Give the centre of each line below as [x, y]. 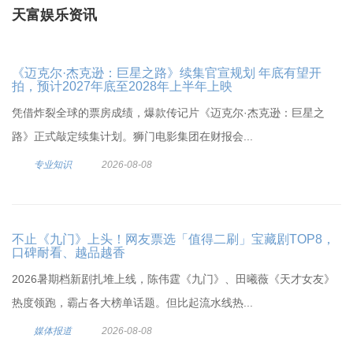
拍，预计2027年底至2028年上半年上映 [122, 86]
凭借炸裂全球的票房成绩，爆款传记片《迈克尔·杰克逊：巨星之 [168, 113]
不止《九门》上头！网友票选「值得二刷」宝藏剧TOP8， [173, 239]
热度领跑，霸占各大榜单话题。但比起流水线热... [132, 303]
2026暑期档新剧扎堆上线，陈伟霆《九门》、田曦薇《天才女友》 [173, 279]
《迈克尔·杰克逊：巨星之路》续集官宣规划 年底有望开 [167, 73]
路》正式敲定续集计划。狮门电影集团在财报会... [132, 136]
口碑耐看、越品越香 [69, 253]
